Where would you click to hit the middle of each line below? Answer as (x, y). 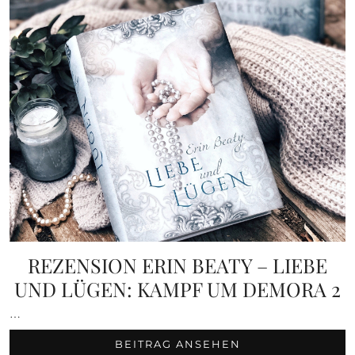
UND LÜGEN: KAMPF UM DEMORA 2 (177, 289)
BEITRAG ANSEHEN (177, 344)
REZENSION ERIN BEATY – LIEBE (177, 265)
